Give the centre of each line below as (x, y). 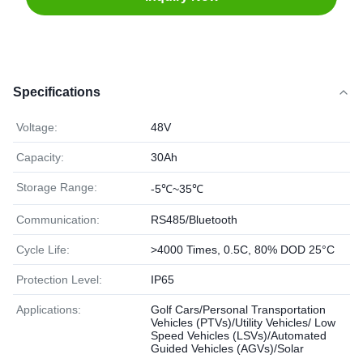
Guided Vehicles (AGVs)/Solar (227, 348)
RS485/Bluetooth (194, 220)
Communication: (58, 220)
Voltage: (37, 127)
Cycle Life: (43, 250)
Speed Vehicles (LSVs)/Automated (239, 335)
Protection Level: (59, 280)
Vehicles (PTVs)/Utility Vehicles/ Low (243, 322)
